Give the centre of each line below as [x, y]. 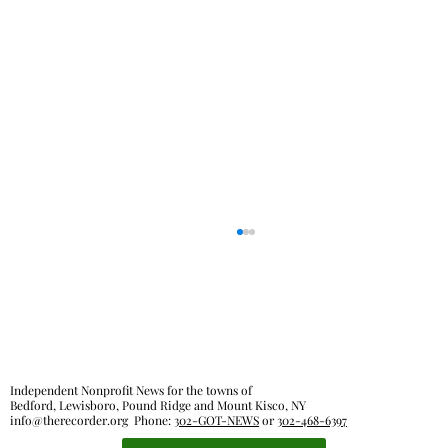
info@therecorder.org [69, 419]
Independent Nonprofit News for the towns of [131, 389]
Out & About [129, 332]
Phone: [151, 419]
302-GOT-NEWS [217, 419]
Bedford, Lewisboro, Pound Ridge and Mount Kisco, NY [158, 404]
